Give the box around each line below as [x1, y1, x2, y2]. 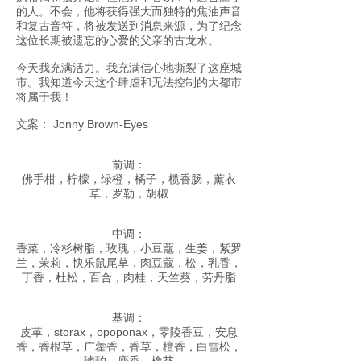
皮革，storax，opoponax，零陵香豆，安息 [20, 326, 238, 338]
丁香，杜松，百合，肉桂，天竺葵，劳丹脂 [22, 271, 236, 284]
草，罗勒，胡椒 [89, 187, 168, 200]
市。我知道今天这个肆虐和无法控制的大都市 [16, 76, 242, 89]
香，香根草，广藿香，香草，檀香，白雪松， [16, 340, 242, 353]
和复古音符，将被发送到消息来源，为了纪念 [16, 19, 242, 32]
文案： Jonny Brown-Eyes [16, 118, 148, 131]
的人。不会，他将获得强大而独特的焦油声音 [16, 5, 242, 18]
